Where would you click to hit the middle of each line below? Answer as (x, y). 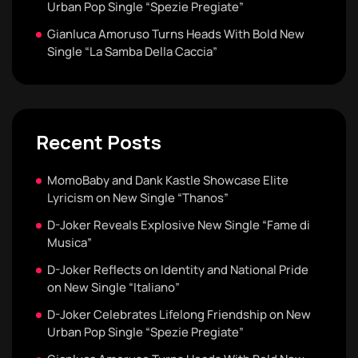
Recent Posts (99, 141)
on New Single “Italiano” (113, 287)
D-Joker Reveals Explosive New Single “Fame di (179, 225)
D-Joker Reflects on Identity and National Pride (178, 269)
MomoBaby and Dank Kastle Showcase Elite (168, 180)
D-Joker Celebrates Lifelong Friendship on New (179, 314)
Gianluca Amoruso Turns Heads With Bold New (176, 34)
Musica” (70, 242)
